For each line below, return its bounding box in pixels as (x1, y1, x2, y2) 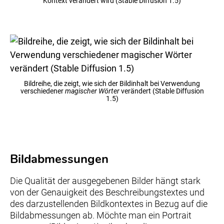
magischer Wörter (64, 86, 119, 95)
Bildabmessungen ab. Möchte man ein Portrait (10, 209, 191, 220)
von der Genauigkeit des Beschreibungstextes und (10, 186, 204, 197)
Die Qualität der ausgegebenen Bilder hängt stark (10, 175, 200, 186)
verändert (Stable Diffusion (119, 86, 204, 95)
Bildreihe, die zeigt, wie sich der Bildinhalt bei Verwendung (24, 79, 200, 88)
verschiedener (20, 86, 65, 95)
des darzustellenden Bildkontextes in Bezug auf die (10, 198, 207, 209)
